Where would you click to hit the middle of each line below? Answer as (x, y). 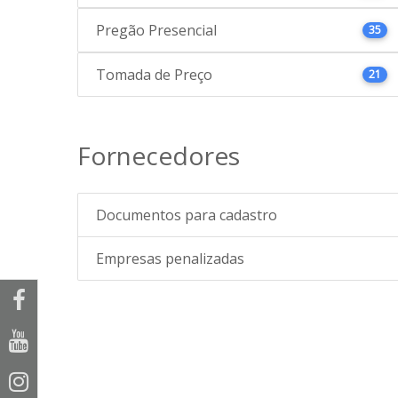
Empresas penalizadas (170, 259)
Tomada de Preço (154, 75)
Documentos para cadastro (187, 215)
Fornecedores (159, 156)
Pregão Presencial (156, 31)
